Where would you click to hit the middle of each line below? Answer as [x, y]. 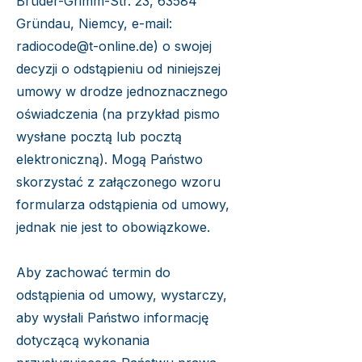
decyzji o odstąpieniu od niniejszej [118, 69]
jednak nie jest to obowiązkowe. [113, 227]
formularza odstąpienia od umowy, [123, 204]
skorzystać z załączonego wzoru [118, 182]
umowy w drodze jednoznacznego [122, 91]
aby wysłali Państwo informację [112, 318]
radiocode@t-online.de [85, 46]
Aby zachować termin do [93, 272]
